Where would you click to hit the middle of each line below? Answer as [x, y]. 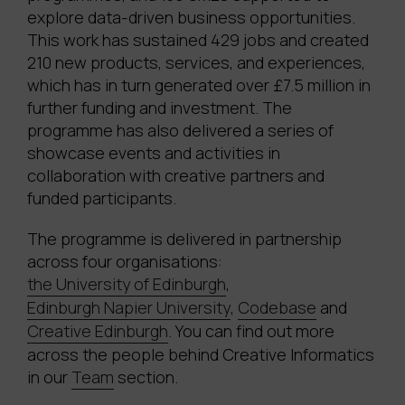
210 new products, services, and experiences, [196, 63]
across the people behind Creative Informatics [201, 355]
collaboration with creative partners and [176, 176]
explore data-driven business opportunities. [191, 18]
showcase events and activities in [154, 153]
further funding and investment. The [160, 108]
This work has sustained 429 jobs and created [198, 40]
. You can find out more [251, 331]
